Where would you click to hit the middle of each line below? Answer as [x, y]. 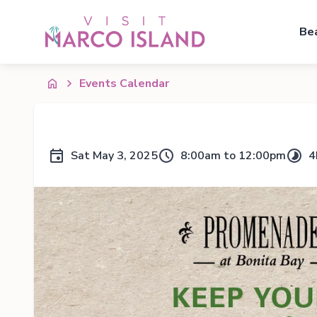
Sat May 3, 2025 [114, 156]
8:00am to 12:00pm [233, 156]
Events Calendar [124, 83]
